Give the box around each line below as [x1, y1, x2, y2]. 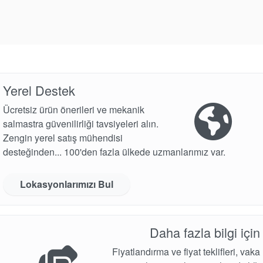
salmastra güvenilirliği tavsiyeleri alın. [3, 117, 159, 131]
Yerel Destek [3, 81, 75, 100]
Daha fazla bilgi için [150, 223, 260, 242]
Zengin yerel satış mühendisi [3, 131, 123, 145]
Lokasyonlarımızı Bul [20, 177, 113, 191]
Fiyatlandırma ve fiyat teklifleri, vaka [112, 245, 260, 259]
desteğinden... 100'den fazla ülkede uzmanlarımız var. [3, 145, 225, 159]
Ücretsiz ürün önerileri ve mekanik [3, 103, 144, 117]
